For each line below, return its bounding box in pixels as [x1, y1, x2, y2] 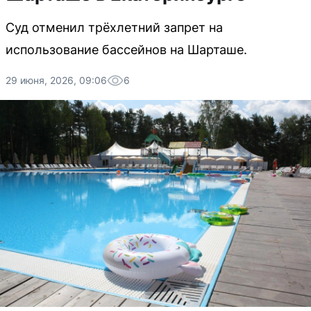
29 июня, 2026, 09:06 [6, 74, 107, 86]
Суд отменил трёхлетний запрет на [6, 20, 223, 35]
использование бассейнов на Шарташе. [6, 42, 247, 57]
